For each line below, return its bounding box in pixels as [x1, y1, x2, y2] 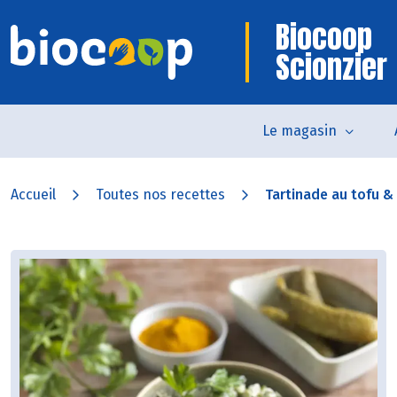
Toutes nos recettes [96, 186, 225, 203]
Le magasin [262, 122, 337, 139]
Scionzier [276, 44, 387, 90]
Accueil [11, 186, 56, 203]
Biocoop [276, 14, 372, 59]
